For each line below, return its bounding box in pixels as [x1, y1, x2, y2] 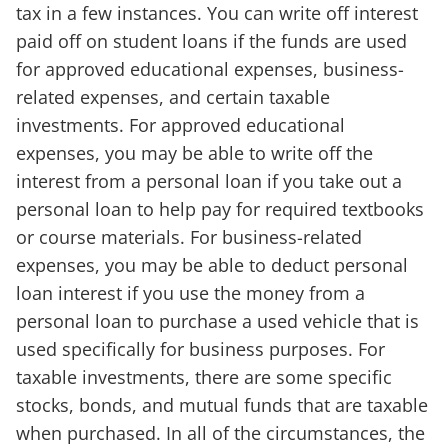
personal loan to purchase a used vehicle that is [16, 309, 419, 334]
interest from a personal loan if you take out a [16, 169, 402, 194]
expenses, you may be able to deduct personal [16, 253, 408, 278]
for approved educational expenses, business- [16, 57, 404, 82]
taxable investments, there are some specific [16, 365, 392, 390]
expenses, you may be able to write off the [16, 141, 373, 166]
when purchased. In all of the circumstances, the [16, 421, 425, 446]
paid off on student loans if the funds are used [16, 29, 407, 54]
